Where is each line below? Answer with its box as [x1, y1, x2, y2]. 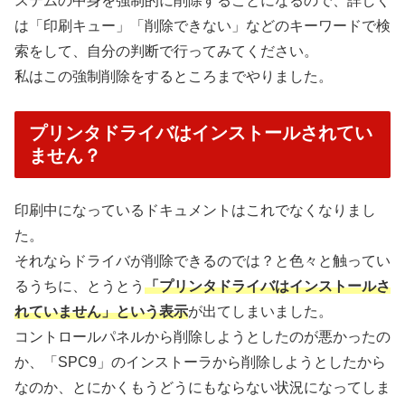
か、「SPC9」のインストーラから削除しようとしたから [14, 354, 386, 371]
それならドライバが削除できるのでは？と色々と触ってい [14, 253, 391, 269]
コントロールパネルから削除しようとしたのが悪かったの [14, 329, 391, 345]
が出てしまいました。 [188, 304, 333, 320]
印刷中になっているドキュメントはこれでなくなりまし [14, 202, 376, 219]
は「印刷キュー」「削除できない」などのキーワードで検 [14, 17, 391, 33]
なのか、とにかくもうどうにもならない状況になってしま [14, 380, 391, 396]
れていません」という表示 [14, 304, 188, 320]
